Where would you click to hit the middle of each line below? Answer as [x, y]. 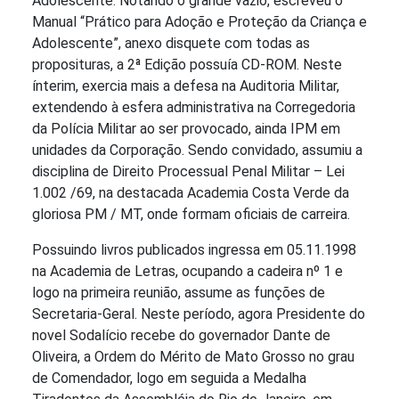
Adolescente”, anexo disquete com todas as [171, 44]
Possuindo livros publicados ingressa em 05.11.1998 [194, 250]
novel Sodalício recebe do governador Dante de [181, 336]
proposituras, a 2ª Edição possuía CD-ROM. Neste [187, 65]
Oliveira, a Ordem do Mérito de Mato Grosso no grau [193, 357]
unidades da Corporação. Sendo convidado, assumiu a [197, 151]
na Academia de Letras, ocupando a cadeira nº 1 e [187, 272]
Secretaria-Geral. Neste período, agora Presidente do [199, 314]
